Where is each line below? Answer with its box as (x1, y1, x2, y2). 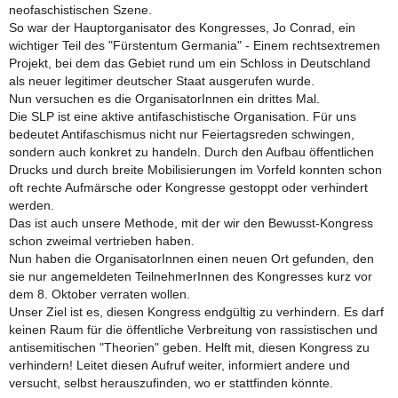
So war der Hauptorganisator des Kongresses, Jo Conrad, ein (9, 20, 355, 36)
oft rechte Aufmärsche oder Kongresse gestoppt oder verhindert (9, 180, 368, 195)
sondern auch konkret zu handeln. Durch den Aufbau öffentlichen (9, 145, 374, 160)
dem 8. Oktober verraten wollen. (9, 287, 190, 302)
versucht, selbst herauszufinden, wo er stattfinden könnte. (9, 376, 333, 391)
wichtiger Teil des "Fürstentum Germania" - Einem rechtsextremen (9, 38, 380, 53)
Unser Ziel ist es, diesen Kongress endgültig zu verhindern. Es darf (9, 305, 384, 320)
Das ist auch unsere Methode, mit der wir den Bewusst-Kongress (9, 216, 373, 231)
